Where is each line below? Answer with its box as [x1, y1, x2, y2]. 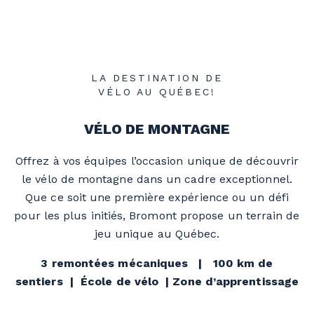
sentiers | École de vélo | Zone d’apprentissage [15, 274, 299, 288]
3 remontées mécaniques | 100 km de [41, 256, 273, 270]
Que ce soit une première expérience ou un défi [25, 190, 289, 204]
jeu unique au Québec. [94, 226, 220, 240]
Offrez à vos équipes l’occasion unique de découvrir [15, 153, 299, 168]
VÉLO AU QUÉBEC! [98, 86, 216, 97]
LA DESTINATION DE [91, 71, 223, 83]
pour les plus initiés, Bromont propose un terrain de [14, 208, 300, 222]
